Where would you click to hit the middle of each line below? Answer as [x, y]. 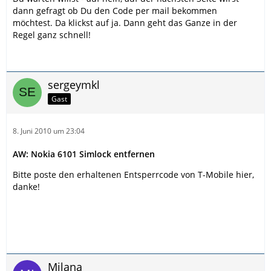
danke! [26, 187]
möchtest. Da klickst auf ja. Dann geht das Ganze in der [125, 23]
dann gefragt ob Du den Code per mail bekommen [115, 11]
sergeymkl [74, 85]
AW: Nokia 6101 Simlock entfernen [84, 154]
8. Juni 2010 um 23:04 [49, 131]
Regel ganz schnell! [52, 35]
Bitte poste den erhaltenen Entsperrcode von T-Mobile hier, [133, 175]
